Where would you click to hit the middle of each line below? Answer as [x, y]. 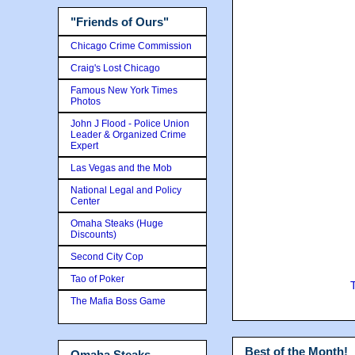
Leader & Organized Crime [128, 134]
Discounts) [94, 234]
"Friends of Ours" [120, 22]
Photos [86, 101]
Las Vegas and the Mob [121, 168]
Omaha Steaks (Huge [117, 223]
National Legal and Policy [126, 190]
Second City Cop [107, 256]
